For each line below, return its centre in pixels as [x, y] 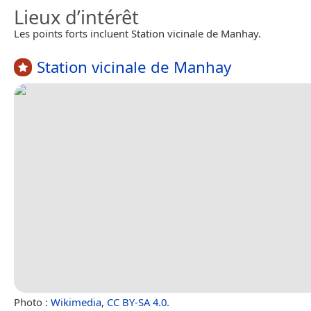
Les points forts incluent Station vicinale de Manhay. [137, 33]
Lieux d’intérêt [76, 17]
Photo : [32, 302]
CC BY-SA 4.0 [137, 302]
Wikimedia [76, 302]
